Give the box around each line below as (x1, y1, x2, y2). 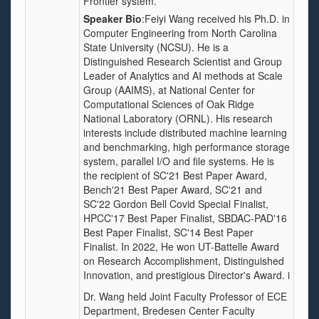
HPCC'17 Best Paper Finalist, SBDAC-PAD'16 (83, 211, 287, 225)
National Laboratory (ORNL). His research (83, 111, 273, 125)
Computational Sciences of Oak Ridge (83, 97, 254, 111)
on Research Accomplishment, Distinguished (83, 253, 284, 268)
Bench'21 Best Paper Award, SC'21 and (83, 182, 262, 197)
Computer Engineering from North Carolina (83, 26, 277, 40)
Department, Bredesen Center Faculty (83, 303, 255, 318)
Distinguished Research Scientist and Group (83, 54, 282, 68)
